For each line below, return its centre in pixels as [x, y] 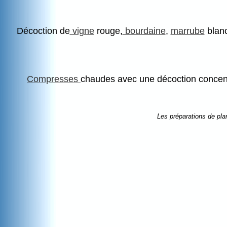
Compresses [54, 79]
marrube [187, 31]
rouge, [108, 31]
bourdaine [144, 31]
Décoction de [43, 31]
